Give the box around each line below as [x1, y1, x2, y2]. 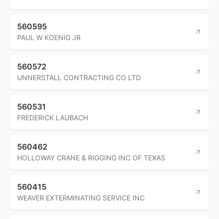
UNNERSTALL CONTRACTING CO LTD [17, 73, 141, 82]
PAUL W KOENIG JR [17, 33, 81, 42]
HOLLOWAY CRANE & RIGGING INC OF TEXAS [17, 153, 165, 162]
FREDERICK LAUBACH [17, 113, 88, 122]
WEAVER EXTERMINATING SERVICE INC [17, 193, 145, 202]
